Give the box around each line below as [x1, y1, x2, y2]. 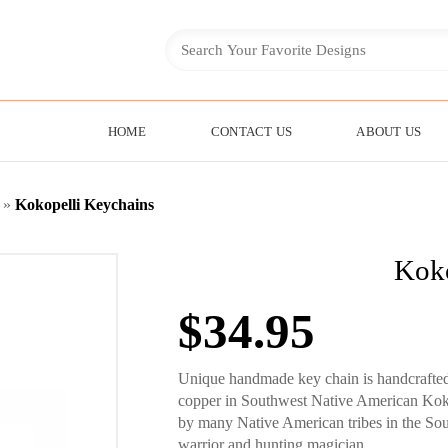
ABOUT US [356, 124, 422, 139]
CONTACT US [210, 124, 293, 139]
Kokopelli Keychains [15, 196, 154, 213]
